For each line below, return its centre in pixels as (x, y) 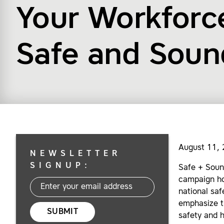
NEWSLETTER (75, 154)
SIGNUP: (60, 166)
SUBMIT (62, 212)
